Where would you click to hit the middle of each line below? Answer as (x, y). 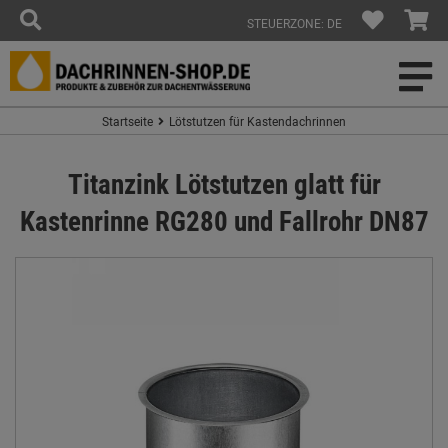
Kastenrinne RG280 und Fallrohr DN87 (224, 220)
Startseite (127, 121)
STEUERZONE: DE (294, 23)
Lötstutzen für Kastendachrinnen (257, 121)
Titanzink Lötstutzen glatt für (224, 183)
